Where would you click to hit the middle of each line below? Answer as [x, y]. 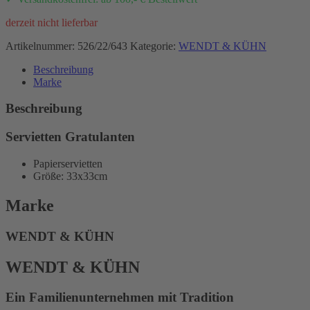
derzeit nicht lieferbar [52, 22]
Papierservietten [68, 163]
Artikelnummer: [42, 46]
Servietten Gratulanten [70, 137]
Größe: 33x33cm [70, 176]
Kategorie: [154, 46]
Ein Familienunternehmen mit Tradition [120, 298]
